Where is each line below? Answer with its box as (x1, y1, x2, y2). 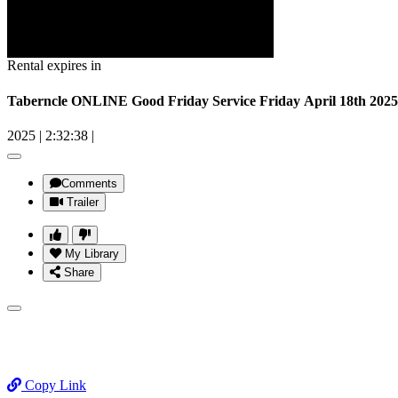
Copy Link (21, 377, 86, 393)
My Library (65, 246, 119, 260)
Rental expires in (7, 58, 101, 74)
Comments (61, 176, 117, 190)
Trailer (67, 195, 99, 209)
